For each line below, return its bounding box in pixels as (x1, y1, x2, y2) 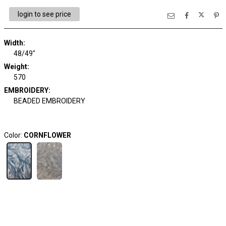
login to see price (17, 10, 71, 18)
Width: (4, 39, 25, 47)
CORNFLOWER (23, 131, 71, 139)
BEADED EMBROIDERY (14, 97, 85, 105)
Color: (4, 131, 24, 139)
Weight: (4, 63, 29, 71)
